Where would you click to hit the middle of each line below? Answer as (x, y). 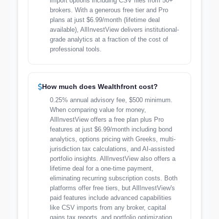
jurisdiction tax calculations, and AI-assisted (112, 149)
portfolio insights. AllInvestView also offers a (113, 159)
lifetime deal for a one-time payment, (102, 168)
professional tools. (76, 49)
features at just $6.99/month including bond (111, 129)
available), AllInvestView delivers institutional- (114, 30)
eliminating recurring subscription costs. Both (114, 178)
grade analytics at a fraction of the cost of (109, 39)
